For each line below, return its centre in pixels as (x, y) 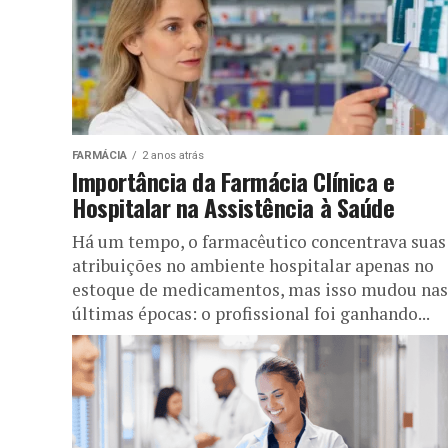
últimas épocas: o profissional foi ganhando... (251, 313)
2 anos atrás (173, 155)
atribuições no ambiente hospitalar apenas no (253, 265)
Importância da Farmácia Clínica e (233, 180)
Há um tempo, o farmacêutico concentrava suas (259, 241)
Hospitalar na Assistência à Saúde (233, 206)
